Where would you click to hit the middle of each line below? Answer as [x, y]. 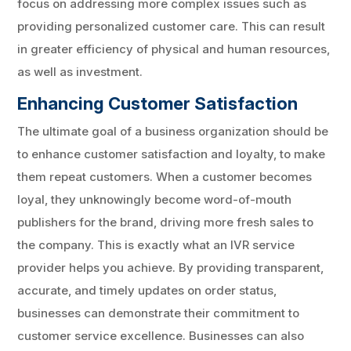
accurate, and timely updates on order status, [147, 290]
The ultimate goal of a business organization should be [173, 131]
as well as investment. [80, 71]
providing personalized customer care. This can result [172, 26]
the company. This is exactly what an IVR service [156, 244]
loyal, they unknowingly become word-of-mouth [155, 199]
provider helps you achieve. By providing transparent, [171, 267]
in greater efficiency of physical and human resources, [174, 49]
